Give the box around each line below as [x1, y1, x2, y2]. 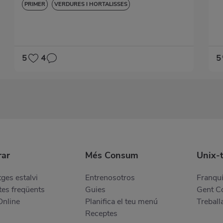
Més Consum [85, 149, 138, 162]
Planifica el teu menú [85, 196, 158, 208]
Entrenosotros [85, 172, 135, 184]
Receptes [85, 208, 117, 220]
